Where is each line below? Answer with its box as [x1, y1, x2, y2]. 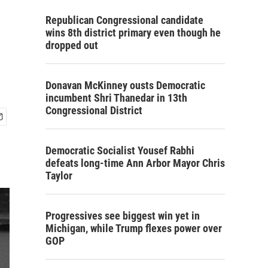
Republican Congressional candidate [45, 14, 203, 26]
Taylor [45, 169, 72, 182]
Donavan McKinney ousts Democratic [45, 79, 205, 92]
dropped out [45, 39, 98, 51]
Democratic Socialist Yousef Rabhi [45, 144, 194, 157]
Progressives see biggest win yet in [45, 209, 200, 222]
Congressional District [45, 104, 142, 117]
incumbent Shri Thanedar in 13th [45, 92, 187, 104]
